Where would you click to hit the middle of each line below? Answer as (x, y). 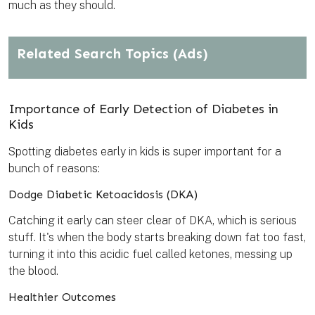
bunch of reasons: (54, 169)
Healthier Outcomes (62, 297)
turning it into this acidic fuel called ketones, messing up (150, 255)
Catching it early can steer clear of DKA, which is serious (153, 221)
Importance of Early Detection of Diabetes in (143, 109)
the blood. (33, 271)
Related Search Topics (95, 54)
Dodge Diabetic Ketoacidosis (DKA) (103, 195)
